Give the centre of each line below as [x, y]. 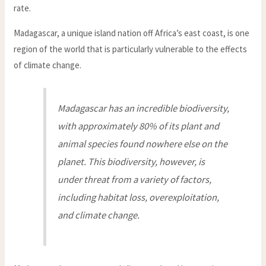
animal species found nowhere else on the [143, 144]
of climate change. [48, 65]
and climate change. [99, 215]
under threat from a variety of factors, [135, 179]
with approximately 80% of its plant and [139, 126]
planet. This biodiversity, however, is [132, 161]
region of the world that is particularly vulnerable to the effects [131, 49]
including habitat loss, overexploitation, [139, 197]
